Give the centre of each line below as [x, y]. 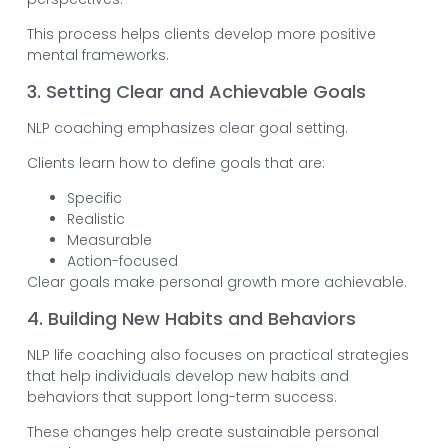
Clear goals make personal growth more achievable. [216, 282]
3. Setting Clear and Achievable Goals [196, 91]
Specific [94, 198]
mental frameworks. [97, 55]
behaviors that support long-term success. [181, 396]
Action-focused [122, 261]
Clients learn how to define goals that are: [175, 163]
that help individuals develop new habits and [187, 375]
